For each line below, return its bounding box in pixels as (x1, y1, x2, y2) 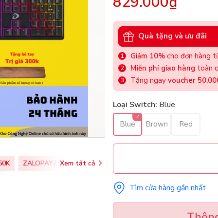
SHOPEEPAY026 (78, 158, 129, 168)
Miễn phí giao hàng (130, 63, 195, 73)
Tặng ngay (130, 75, 168, 85)
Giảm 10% (130, 51, 165, 61)
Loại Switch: (113, 99, 157, 110)
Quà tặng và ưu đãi (138, 31, 207, 42)
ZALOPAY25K (23, 158, 65, 168)
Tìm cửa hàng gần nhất (129, 182, 206, 193)
